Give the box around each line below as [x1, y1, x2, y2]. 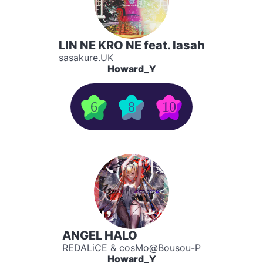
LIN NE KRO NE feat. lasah [58, 38, 205, 52]
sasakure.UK [58, 52, 113, 63]
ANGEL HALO [62, 228, 137, 242]
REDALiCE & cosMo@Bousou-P [62, 242, 201, 254]
